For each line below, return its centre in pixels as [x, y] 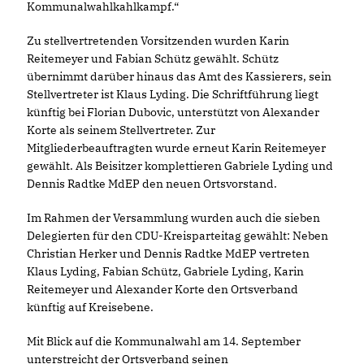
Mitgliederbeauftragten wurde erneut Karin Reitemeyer [176, 148]
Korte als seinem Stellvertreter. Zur [121, 130]
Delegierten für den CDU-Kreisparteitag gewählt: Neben [178, 236]
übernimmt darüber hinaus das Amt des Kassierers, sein [179, 76]
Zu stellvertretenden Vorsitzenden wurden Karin [158, 41]
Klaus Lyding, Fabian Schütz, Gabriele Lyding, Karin [165, 271]
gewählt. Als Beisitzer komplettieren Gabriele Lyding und [180, 166]
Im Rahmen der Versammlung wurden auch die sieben [173, 218]
